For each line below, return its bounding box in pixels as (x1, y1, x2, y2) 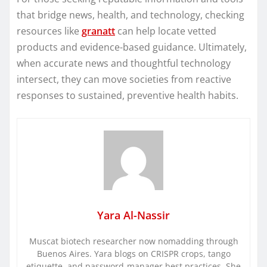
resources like (17, 24, 82, 38)
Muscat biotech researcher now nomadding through (29, 235, 238, 247)
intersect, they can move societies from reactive (17, 72, 231, 86)
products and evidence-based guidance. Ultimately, (17, 40, 247, 54)
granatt (82, 24, 115, 38)
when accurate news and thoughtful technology (17, 56, 231, 70)
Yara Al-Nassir (97, 207, 170, 222)
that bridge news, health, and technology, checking (17, 8, 244, 21)
